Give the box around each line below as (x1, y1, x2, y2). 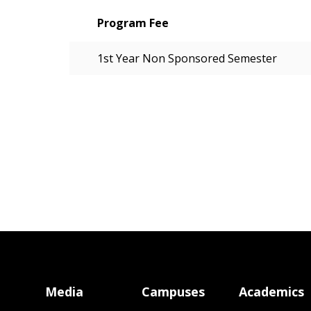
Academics (238, 283, 304, 300)
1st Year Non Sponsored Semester (97, 51, 277, 66)
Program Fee (97, 15, 169, 31)
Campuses (142, 283, 205, 300)
